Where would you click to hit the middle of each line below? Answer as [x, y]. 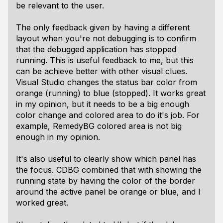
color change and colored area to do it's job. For [108, 115]
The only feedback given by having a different [103, 27]
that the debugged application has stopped [96, 49]
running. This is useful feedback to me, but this [105, 60]
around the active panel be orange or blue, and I [108, 192]
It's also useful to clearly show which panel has [106, 159]
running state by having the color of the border [106, 181]
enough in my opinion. [58, 137]
